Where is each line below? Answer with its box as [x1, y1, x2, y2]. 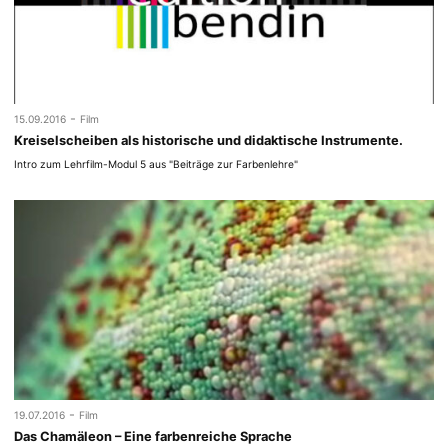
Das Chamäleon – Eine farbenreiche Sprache [14, 429, 293, 445]
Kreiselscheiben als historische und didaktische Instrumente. [14, 133, 404, 149]
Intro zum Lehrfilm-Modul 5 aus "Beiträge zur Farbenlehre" [14, 157, 299, 170]
